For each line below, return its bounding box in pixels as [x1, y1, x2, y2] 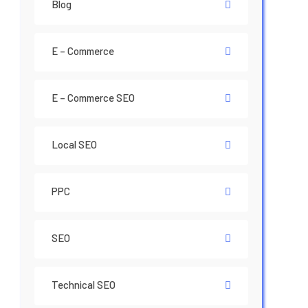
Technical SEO [52, 278, 116, 291]
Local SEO [52, 137, 98, 151]
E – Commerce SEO [52, 91, 135, 104]
